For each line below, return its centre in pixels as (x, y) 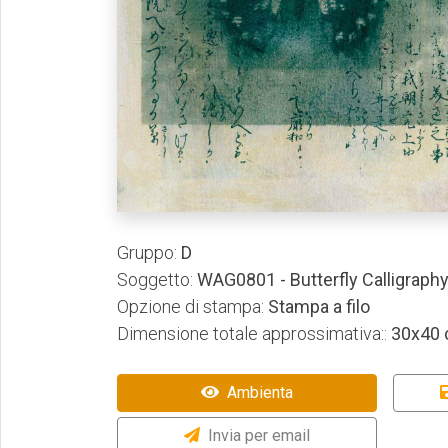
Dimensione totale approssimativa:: (252, 333)
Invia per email (259, 435)
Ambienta (260, 392)
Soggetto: (155, 279)
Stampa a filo (317, 306)
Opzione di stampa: (190, 306)
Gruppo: (147, 252)
